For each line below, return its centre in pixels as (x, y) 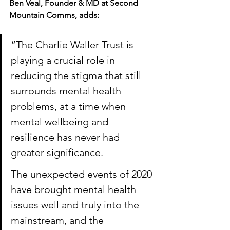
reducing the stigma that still (77, 76)
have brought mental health (75, 190)
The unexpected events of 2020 (83, 174)
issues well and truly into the (76, 205)
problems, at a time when (70, 107)
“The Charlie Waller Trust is (73, 45)
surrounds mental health (67, 91)
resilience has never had (66, 137)
